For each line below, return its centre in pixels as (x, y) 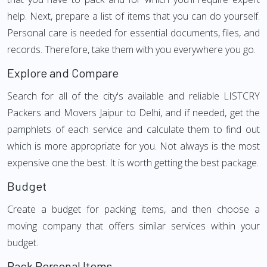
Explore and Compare (63, 73)
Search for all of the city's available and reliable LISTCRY (133, 96)
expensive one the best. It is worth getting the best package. (133, 163)
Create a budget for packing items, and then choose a (133, 209)
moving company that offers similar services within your (133, 226)
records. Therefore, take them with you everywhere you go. (131, 49)
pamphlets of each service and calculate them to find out (133, 129)
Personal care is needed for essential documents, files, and (133, 33)
